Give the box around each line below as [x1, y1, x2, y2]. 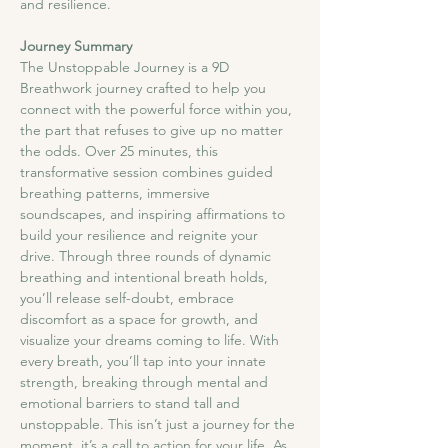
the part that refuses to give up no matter [20, 121, 287, 140]
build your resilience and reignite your [20, 226, 262, 245]
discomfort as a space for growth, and [20, 310, 262, 329]
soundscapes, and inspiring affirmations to [20, 205, 289, 224]
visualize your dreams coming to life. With [20, 331, 283, 350]
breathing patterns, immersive [20, 184, 214, 203]
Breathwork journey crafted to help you [20, 79, 270, 98]
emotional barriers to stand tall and [20, 394, 244, 413]
